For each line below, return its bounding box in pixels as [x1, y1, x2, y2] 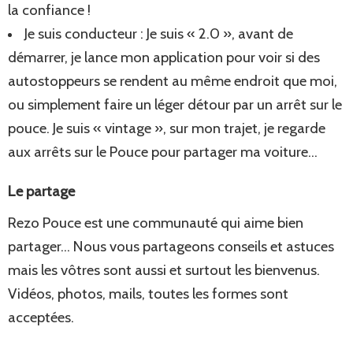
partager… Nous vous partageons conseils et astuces [8, 237, 334, 256]
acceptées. [8, 308, 74, 327]
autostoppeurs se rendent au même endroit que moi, [8, 71, 337, 90]
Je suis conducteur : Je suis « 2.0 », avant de [24, 24, 293, 43]
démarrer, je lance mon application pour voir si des [8, 47, 320, 66]
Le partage [8, 182, 75, 201]
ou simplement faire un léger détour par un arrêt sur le [8, 95, 342, 113]
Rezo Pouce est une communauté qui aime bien [8, 214, 303, 232]
